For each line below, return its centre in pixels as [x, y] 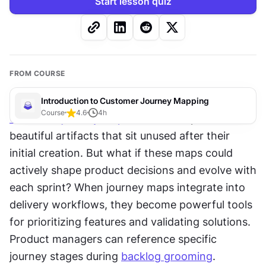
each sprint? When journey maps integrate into [127, 188]
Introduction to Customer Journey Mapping [125, 100]
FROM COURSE [37, 74]
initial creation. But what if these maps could [121, 153]
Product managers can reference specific [113, 239]
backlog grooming [167, 256]
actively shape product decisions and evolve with [133, 170]
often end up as [170, 119]
